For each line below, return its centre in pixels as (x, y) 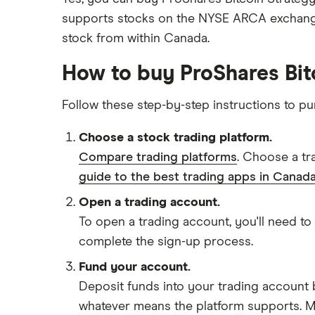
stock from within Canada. (136, 39)
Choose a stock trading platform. (175, 138)
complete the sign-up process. (166, 242)
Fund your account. (135, 267)
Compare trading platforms (158, 157)
